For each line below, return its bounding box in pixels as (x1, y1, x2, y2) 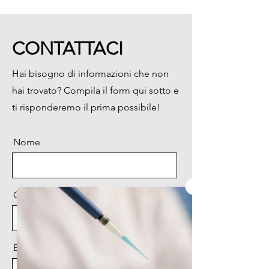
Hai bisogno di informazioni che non (12, 68, 169, 79)
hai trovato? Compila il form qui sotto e (12, 85, 179, 96)
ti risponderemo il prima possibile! (12, 101, 160, 113)
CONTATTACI (12, 38, 123, 59)
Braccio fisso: (24, 13, 82, 25)
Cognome (13, 189, 57, 201)
